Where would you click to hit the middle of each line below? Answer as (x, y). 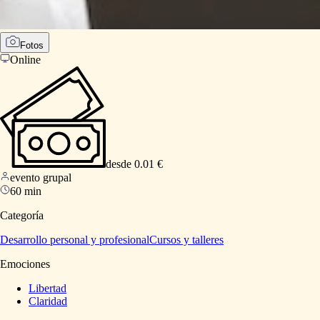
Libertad (47, 288)
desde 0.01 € (135, 164)
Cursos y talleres (186, 239)
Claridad (48, 301)
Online (25, 60)
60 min (26, 191)
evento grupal (41, 177)
